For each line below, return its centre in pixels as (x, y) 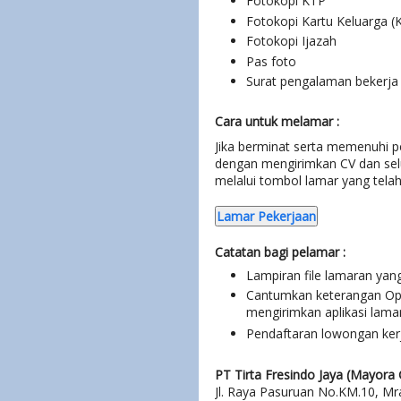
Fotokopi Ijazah (291, 41)
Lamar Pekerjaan (266, 216)
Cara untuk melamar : (277, 122)
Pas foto (271, 61)
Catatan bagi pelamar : (280, 252)
